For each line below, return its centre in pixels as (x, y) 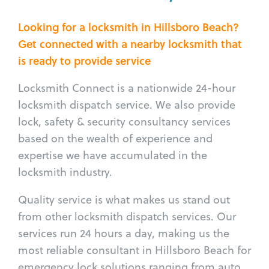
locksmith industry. (65, 172)
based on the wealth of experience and (115, 138)
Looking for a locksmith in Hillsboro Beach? (128, 27)
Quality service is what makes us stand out (124, 199)
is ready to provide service (84, 60)
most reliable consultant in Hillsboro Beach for (134, 250)
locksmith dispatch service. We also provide (127, 104)
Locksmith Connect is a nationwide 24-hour (127, 88)
